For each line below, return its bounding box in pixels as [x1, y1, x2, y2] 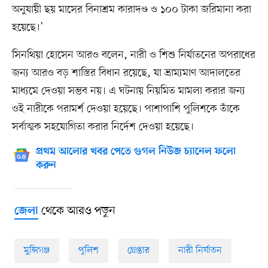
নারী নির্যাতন [178, 244, 222, 258]
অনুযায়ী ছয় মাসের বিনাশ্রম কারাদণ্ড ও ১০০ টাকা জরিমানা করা [11, 2, 251, 17]
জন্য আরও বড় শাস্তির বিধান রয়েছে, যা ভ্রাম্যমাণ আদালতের [11, 66, 240, 81]
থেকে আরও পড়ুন [38, 203, 115, 220]
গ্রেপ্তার [127, 244, 150, 258]
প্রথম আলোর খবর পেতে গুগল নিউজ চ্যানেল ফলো [35, 146, 236, 159]
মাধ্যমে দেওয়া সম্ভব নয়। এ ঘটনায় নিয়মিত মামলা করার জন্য [11, 84, 245, 99]
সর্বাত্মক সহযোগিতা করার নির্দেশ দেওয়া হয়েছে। [11, 120, 194, 135]
